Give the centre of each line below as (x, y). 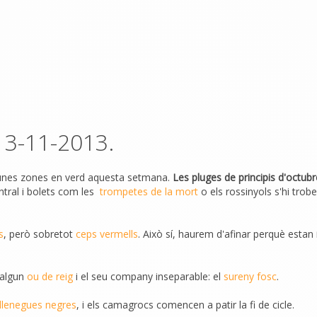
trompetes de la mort (149, 191)
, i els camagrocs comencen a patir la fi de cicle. (185, 305)
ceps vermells (107, 234)
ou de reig (50, 276)
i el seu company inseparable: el (148, 276)
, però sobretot (40, 234)
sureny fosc (250, 276)
